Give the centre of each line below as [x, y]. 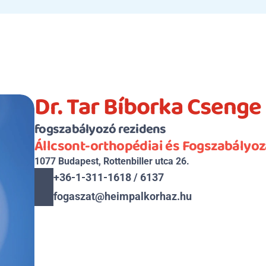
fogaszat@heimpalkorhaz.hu [123, 196]
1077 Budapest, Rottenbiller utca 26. [112, 161]
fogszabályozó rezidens [100, 129]
